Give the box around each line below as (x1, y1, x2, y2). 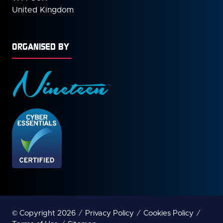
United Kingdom (12, 4, 74, 15)
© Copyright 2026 (12, 208, 76, 218)
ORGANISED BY (12, 40, 69, 52)
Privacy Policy (85, 208, 134, 218)
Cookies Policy (143, 208, 194, 218)
